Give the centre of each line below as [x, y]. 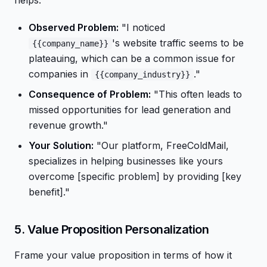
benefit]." [49, 192]
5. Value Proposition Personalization [111, 229]
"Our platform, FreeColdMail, [161, 145]
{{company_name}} [70, 44]
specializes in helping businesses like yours [126, 161]
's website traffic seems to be [178, 43]
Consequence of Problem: [90, 94]
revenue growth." [68, 125]
